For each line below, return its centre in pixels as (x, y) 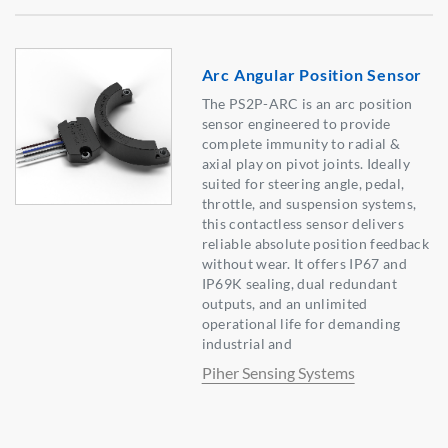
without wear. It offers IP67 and (304, 264)
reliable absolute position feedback (315, 244)
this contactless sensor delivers (302, 224)
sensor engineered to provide (296, 124)
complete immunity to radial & (300, 144)
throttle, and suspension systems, (309, 204)
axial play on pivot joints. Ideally (305, 164)
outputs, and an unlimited (284, 304)
